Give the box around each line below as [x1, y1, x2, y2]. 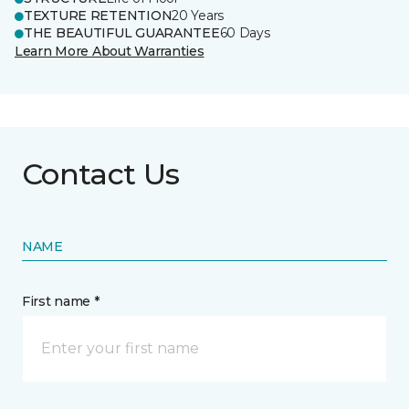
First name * [22, 293, 100, 309]
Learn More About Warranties [15, 43, 204, 59]
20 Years [172, 7, 225, 24]
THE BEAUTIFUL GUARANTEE [24, 25, 220, 41]
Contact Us [22, 156, 180, 192]
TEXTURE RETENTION [24, 7, 173, 24]
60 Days [219, 25, 270, 41]
